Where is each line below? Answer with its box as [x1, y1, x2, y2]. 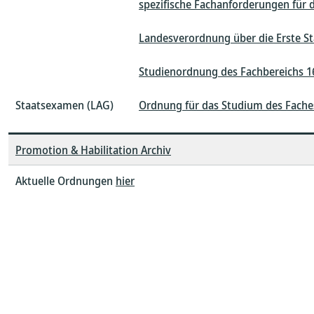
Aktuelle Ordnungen [15, 173, 116, 189]
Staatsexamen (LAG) [15, 97, 114, 113]
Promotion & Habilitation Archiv [15, 142, 171, 158]
